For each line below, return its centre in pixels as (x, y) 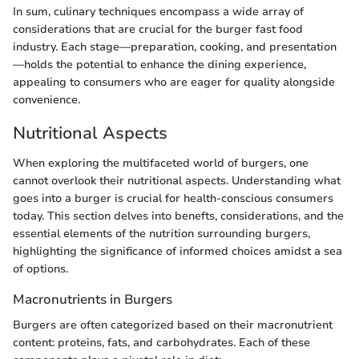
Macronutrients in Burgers (93, 300)
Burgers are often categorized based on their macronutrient (173, 325)
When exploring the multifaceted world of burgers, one (161, 163)
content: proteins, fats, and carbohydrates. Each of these (161, 342)
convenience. (46, 99)
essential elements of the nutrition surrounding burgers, (161, 234)
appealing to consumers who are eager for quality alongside (174, 82)
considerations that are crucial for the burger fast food (158, 29)
